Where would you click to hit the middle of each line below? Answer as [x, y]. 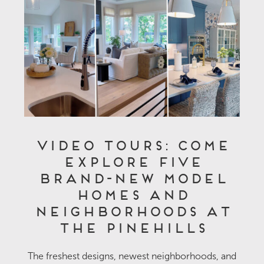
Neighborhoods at [132, 209]
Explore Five [132, 160]
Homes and [132, 193]
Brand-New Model [132, 176]
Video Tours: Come [132, 143]
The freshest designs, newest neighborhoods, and [132, 256]
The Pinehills [132, 226]
